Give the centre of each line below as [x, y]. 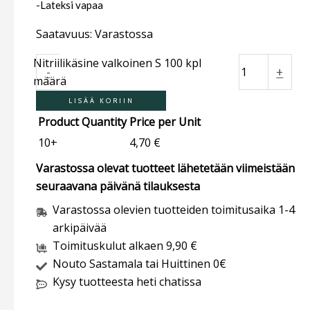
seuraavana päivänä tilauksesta [118, 186]
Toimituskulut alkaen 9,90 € [125, 245]
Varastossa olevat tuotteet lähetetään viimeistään [165, 168]
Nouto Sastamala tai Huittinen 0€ [139, 263]
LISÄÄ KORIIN [101, 100]
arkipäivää [80, 227]
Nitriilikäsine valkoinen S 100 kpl [118, 63]
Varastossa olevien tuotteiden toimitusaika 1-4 [174, 209]
